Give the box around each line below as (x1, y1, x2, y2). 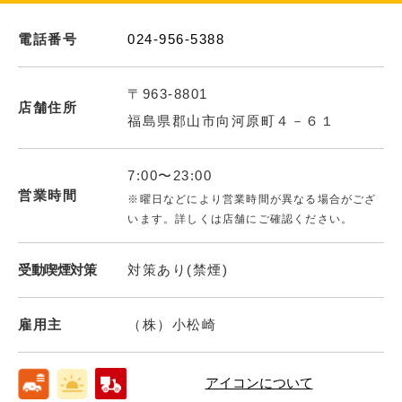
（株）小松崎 (127, 316, 217, 332)
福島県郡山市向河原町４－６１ (127, 112, 336, 128)
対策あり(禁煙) (127, 261, 229, 277)
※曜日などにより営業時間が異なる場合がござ (127, 192, 377, 205)
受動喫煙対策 (18, 261, 97, 277)
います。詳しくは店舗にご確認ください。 (127, 212, 354, 225)
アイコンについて (205, 375, 313, 390)
